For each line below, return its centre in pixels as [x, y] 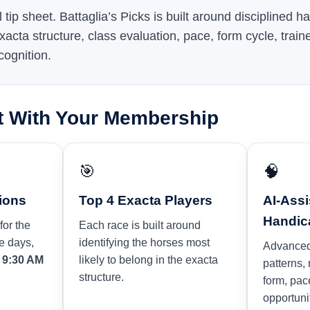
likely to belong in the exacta [148, 260]
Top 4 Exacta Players [145, 200]
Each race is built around [139, 225]
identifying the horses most [144, 243]
